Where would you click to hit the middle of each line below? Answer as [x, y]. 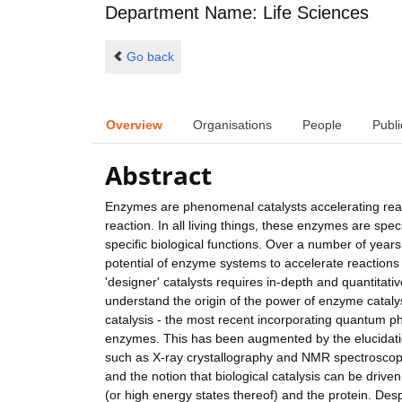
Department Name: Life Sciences [237, 13]
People [322, 124]
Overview [134, 124]
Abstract [158, 175]
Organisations [232, 124]
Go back [150, 56]
